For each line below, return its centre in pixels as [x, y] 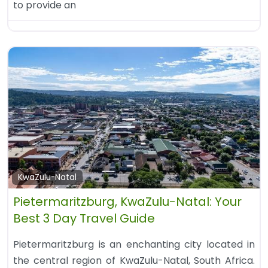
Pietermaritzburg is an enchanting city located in [134, 245]
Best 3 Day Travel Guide [84, 219]
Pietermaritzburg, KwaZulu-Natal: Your [127, 202]
